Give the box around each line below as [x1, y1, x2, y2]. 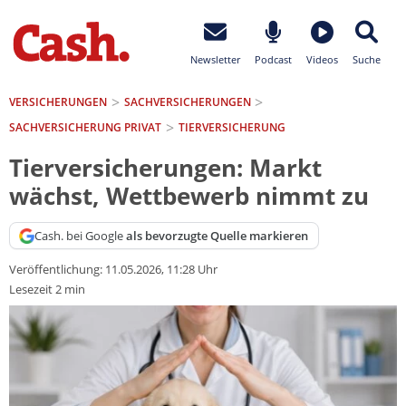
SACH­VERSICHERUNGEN [123, 93, 251, 110]
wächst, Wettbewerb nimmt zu [9, 180, 369, 213]
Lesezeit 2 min [9, 281, 85, 298]
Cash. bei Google [34, 227, 127, 244]
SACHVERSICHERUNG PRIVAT [9, 119, 161, 135]
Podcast [255, 53, 292, 66]
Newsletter [190, 53, 240, 66]
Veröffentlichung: [9, 261, 105, 278]
